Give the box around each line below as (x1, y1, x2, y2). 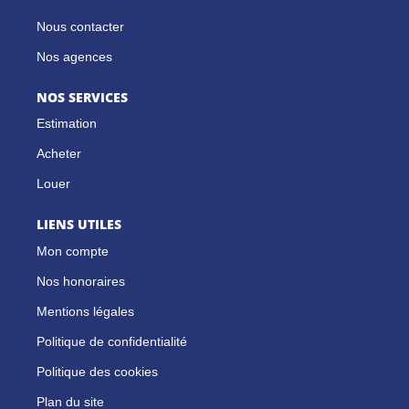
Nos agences (37, 48, 112, 64)
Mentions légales (37, 303, 134, 319)
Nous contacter (37, 18, 124, 34)
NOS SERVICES (37, 88, 128, 106)
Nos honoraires (37, 273, 125, 288)
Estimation (37, 116, 97, 131)
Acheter (37, 146, 81, 162)
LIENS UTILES (37, 215, 121, 234)
